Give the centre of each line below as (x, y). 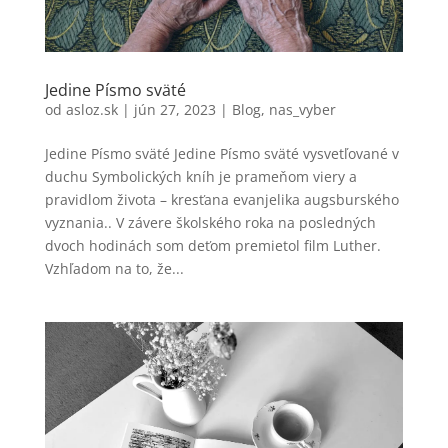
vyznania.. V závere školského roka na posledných (210, 222)
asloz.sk (91, 109)
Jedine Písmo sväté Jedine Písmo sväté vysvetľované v (221, 153)
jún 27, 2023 (174, 109)
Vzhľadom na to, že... (114, 268)
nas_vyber (302, 109)
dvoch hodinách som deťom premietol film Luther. (212, 245)
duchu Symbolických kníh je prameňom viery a (200, 176)
